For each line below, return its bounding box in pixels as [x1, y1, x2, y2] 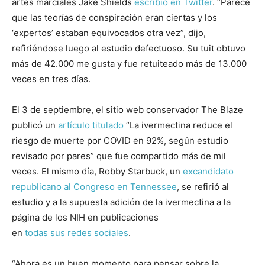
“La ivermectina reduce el [124, 119, 232, 131]
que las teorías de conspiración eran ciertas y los [12, 12, 217, 24]
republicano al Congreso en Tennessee [12, 181, 177, 193]
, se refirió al [177, 181, 229, 193]
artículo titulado [58, 119, 124, 131]
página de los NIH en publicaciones [12, 212, 159, 224]
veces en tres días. [12, 73, 93, 85]
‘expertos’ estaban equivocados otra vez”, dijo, [12, 27, 206, 39]
